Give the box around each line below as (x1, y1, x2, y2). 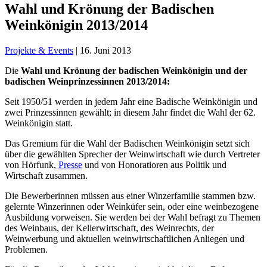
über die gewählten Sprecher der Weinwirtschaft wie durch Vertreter (5, 148, 260, 159)
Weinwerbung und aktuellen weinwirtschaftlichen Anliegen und (5, 233, 244, 244)
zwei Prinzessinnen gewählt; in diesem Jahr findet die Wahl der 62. (5, 107, 256, 117)
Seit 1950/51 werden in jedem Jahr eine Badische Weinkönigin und (5, 96, 257, 107)
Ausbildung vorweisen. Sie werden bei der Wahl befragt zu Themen (5, 212, 260, 222)
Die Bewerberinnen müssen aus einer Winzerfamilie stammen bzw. (5, 190, 256, 201)
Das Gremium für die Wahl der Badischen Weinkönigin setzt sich (5, 138, 250, 148)
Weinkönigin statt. (5, 117, 73, 128)
